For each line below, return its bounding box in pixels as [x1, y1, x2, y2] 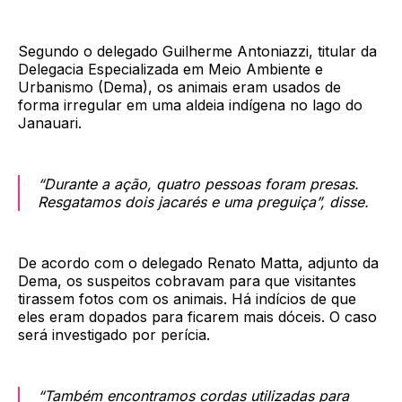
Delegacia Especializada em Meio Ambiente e [18, 60, 323, 79]
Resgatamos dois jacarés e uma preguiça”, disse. [38, 193, 369, 212]
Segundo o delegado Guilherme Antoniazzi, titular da [18, 42, 377, 61]
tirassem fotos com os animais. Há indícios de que [18, 290, 356, 309]
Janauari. [18, 114, 82, 133]
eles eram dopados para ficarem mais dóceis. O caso [18, 308, 377, 327]
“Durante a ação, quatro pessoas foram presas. [38, 175, 359, 194]
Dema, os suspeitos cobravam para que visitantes [18, 272, 356, 291]
